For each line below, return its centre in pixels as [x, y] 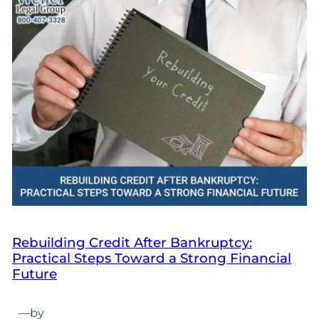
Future [34, 273]
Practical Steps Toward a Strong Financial [151, 258]
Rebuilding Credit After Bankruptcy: [132, 242]
